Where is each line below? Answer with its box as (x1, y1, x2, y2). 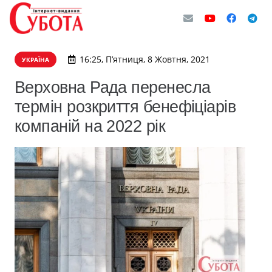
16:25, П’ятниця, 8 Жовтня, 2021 (79, 53, 210, 65)
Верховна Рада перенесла (15, 78, 211, 97)
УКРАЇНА (22, 55, 49, 64)
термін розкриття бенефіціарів (15, 97, 236, 116)
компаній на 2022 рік (15, 117, 166, 135)
